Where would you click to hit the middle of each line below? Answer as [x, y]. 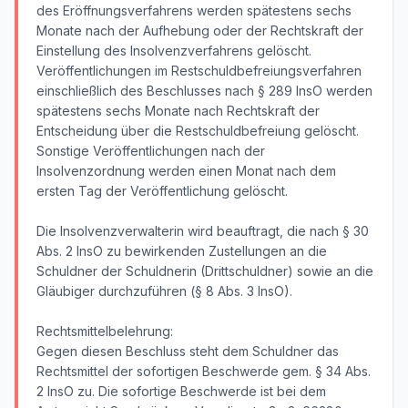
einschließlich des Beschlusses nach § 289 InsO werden [204, 91]
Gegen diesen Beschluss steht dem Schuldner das [188, 351]
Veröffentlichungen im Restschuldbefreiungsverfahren [199, 71]
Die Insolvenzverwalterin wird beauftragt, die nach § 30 [203, 231]
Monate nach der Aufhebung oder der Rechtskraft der [200, 31]
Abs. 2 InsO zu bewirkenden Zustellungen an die [182, 251]
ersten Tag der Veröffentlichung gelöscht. [162, 191]
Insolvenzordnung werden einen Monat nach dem [186, 171]
